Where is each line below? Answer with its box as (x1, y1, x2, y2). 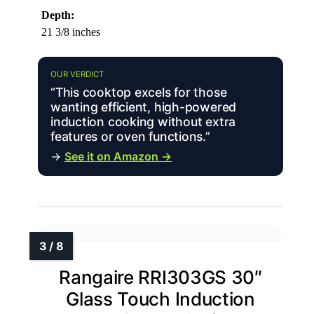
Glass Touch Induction (66, 287, 255, 310)
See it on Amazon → (64, 149, 172, 163)
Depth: (41, 8, 74, 21)
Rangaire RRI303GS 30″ (59, 266, 262, 288)
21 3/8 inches (41, 25, 100, 38)
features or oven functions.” (50, 128, 210, 144)
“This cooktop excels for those (50, 84, 227, 100)
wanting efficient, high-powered (50, 99, 237, 114)
